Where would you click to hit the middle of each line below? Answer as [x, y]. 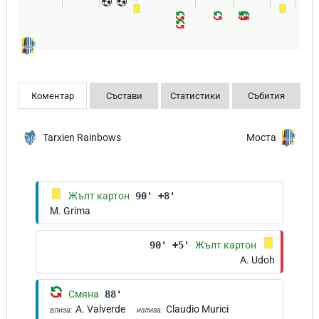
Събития [266, 96]
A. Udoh [257, 260]
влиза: [61, 310]
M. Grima [70, 211]
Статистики [195, 96]
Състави [124, 96]
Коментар [53, 96]
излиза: [150, 310]
